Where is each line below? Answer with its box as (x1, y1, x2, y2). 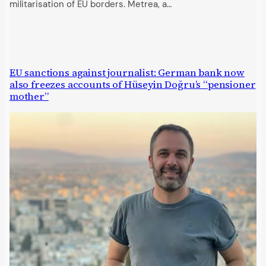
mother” (9, 89, 49, 103)
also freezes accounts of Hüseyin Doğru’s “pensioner (9, 77, 256, 91)
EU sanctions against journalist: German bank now (9, 65, 245, 80)
